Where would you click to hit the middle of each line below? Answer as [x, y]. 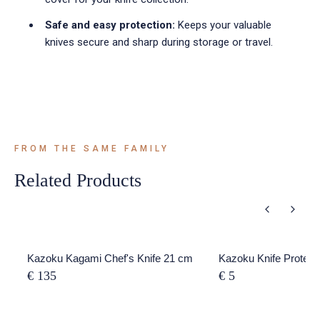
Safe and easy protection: [110, 25]
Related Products [78, 180]
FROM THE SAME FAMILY [92, 149]
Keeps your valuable [223, 25]
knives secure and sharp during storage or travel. [159, 42]
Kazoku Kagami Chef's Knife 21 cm [110, 258]
